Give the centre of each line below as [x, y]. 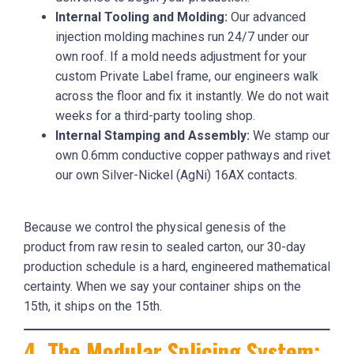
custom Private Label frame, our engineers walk [187, 76]
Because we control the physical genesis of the [155, 227]
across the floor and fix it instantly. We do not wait [192, 96]
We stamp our [290, 135]
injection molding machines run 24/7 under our [182, 36]
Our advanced [267, 17]
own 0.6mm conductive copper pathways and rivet [193, 155]
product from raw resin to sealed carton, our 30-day [165, 247]
